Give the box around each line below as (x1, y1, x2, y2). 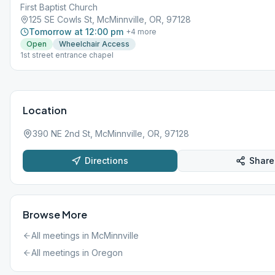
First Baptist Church (20, 2, 98, 12)
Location (23, 104, 67, 117)
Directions (85, 155, 129, 166)
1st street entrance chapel (20, 50, 114, 60)
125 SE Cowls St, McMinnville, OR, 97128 (29, 14, 191, 25)
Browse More (23, 208, 87, 221)
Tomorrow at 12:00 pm (29, 26, 123, 37)
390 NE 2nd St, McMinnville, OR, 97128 (33, 128, 189, 139)
